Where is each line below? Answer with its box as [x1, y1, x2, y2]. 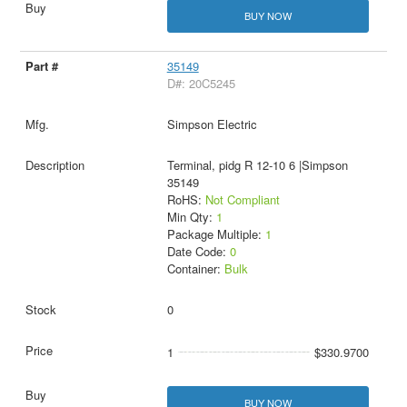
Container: [166, 259, 224, 277]
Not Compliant [204, 190, 280, 208]
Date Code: [166, 242, 230, 260]
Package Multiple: [166, 224, 265, 243]
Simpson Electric [166, 114, 257, 133]
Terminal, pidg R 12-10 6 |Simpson [166, 155, 348, 174]
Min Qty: [166, 207, 216, 225]
